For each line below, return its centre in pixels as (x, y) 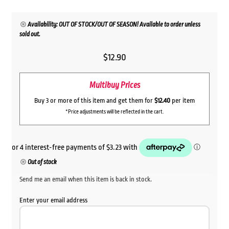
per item (182, 100)
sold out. (30, 35)
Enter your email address (53, 200)
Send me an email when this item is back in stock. (85, 179)
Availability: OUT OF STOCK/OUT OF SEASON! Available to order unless (114, 25)
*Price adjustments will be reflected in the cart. (114, 112)
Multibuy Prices (114, 86)
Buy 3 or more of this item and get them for (94, 100)
